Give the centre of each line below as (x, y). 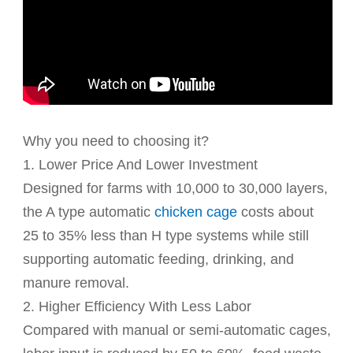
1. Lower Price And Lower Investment (141, 164)
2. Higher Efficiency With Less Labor (137, 306)
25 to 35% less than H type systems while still (166, 235)
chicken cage (196, 212)
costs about (276, 212)
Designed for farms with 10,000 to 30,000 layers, (176, 188)
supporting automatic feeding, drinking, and (159, 259)
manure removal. (76, 282)
